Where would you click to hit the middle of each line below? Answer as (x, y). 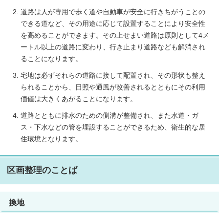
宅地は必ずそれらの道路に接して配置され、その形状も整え (113, 76)
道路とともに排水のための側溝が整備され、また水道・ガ (109, 116)
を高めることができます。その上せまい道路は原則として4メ (115, 36)
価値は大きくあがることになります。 (79, 99)
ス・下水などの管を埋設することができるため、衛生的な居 (113, 128)
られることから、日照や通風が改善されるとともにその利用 (113, 88)
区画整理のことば (42, 170)
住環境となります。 (51, 139)
